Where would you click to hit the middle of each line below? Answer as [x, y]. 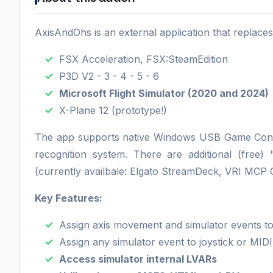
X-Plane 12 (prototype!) [113, 110]
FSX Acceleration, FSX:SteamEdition [144, 59]
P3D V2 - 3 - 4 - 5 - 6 [109, 76]
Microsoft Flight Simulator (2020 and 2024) [164, 93]
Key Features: [69, 198]
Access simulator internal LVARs [138, 259]
